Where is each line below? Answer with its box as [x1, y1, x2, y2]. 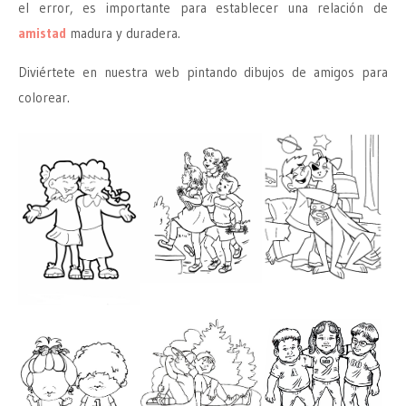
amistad [18, 24, 66, 43]
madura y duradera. [66, 24, 180, 43]
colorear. [18, 89, 70, 107]
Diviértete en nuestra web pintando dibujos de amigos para [18, 63, 388, 82]
